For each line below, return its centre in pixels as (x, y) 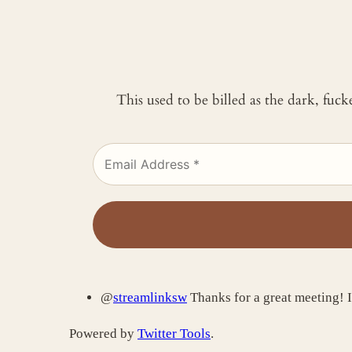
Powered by (103, 333)
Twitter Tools (174, 333)
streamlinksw (150, 297)
